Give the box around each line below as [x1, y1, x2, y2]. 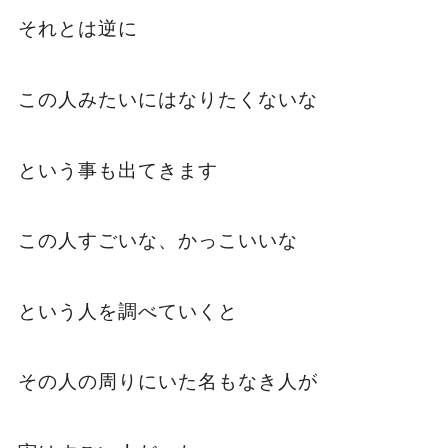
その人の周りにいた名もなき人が [17, 371, 318, 393]
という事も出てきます [17, 159, 218, 181]
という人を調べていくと [17, 300, 238, 322]
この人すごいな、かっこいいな [17, 230, 298, 252]
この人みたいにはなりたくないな [17, 88, 318, 110]
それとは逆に [17, 18, 138, 40]
